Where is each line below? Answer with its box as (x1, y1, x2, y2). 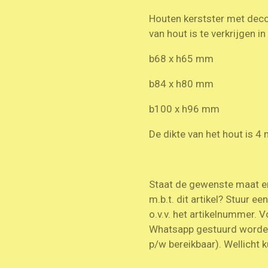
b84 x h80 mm (149, 77, 214, 90)
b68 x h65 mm (149, 52, 214, 65)
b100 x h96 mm (149, 102, 220, 115)
